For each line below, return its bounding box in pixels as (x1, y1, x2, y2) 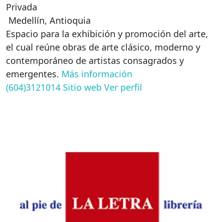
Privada (6, 1, 37, 13)
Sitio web (63, 81, 102, 93)
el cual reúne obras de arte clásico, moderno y (6, 41, 200, 53)
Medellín (8, 14, 45, 26)
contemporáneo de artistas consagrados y (6, 55, 184, 66)
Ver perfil (104, 81, 142, 93)
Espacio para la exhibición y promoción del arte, (6, 28, 208, 40)
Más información (61, 68, 132, 80)
